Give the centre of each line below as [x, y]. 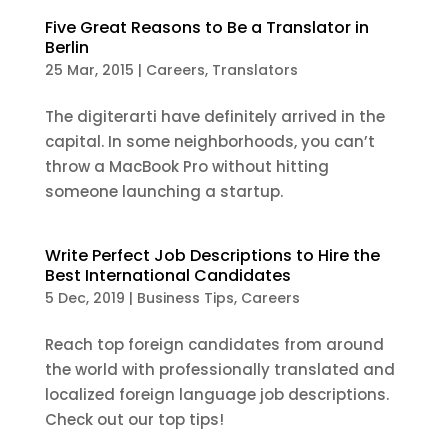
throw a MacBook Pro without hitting [186, 166]
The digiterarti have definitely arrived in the [214, 116]
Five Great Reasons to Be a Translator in [206, 27]
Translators [254, 70]
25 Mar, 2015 [89, 70]
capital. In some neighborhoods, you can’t [209, 141]
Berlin [66, 47]
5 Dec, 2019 [84, 298]
